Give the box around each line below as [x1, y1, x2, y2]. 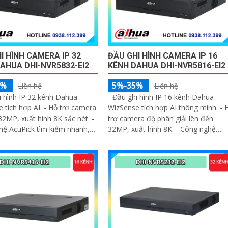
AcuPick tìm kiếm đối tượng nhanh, [107, 135, 222, 145]
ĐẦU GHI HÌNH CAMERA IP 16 [107, 51, 217, 61]
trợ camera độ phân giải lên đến [107, 113, 213, 124]
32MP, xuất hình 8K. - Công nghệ [107, 124, 216, 134]
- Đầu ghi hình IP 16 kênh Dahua [107, 92, 214, 102]
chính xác [107, 146, 138, 156]
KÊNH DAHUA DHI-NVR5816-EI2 [107, 61, 225, 71]
